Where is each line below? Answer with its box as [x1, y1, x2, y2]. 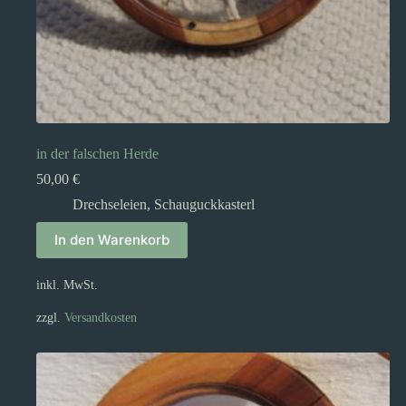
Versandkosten [64, 309, 137, 324]
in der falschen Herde [36, 145, 159, 161]
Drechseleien [72, 196, 147, 212]
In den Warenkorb [54, 231, 169, 249]
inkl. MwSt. [36, 276, 98, 292]
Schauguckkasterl [154, 196, 255, 212]
